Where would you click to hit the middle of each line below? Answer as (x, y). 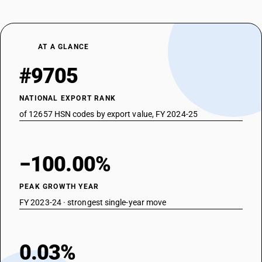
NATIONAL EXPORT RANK (68, 98)
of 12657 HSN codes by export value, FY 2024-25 (108, 114)
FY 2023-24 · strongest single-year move (93, 202)
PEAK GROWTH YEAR (59, 187)
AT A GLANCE (64, 47)
